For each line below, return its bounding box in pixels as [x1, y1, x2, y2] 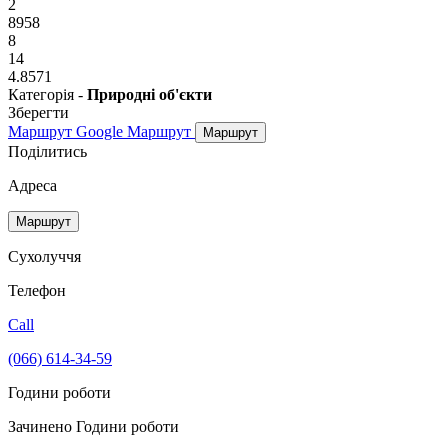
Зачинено [8, 417, 76, 435]
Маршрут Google [8, 122, 123, 140]
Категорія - [8, 85, 87, 103]
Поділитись [8, 142, 87, 160]
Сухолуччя [8, 247, 81, 265]
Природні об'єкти [87, 85, 212, 103]
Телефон [8, 281, 66, 299]
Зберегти [8, 103, 69, 121]
